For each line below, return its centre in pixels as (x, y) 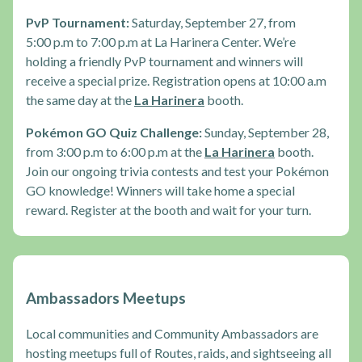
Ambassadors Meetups (106, 298)
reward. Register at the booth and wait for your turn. (168, 209)
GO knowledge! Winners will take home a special (160, 190)
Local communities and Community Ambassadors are (172, 334)
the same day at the (80, 99)
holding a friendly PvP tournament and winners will (164, 61)
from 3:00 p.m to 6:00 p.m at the (115, 151)
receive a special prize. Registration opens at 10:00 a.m (176, 80)
